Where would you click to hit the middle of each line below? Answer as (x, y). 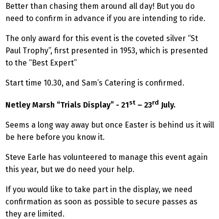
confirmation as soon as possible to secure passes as (101, 202)
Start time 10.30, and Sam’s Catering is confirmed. (95, 83)
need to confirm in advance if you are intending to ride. (105, 18)
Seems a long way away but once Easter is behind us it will (110, 125)
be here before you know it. (55, 137)
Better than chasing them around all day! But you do (100, 6)
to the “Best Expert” (41, 63)
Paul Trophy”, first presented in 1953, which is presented (107, 50)
